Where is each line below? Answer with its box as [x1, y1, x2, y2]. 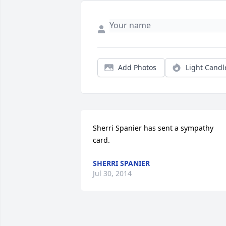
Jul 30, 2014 [93, 168, 132, 179]
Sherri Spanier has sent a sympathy [93, 123, 213, 133]
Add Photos [118, 63, 156, 73]
